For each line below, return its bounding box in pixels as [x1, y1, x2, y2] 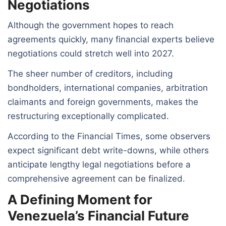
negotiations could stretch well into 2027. [8, 48, 174, 59]
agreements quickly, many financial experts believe [8, 34, 214, 44]
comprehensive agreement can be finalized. [8, 173, 185, 184]
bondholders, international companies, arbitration [8, 82, 208, 93]
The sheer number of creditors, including [8, 68, 173, 79]
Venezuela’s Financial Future [8, 207, 189, 223]
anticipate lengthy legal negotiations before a [8, 159, 191, 169]
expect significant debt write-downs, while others [8, 145, 209, 155]
